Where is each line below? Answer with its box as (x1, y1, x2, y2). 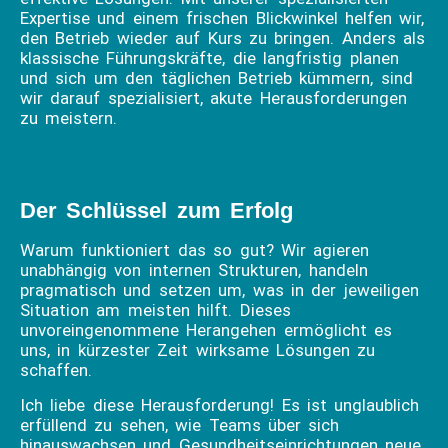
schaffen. (20, 360, 92, 381)
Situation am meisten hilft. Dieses (20, 300, 291, 321)
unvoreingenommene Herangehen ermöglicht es (20, 320, 393, 341)
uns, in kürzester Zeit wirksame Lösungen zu (20, 340, 376, 361)
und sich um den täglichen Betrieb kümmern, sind (20, 68, 413, 89)
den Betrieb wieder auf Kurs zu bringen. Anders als (20, 28, 426, 49)
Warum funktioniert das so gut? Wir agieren (20, 240, 370, 261)
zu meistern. (20, 108, 118, 129)
